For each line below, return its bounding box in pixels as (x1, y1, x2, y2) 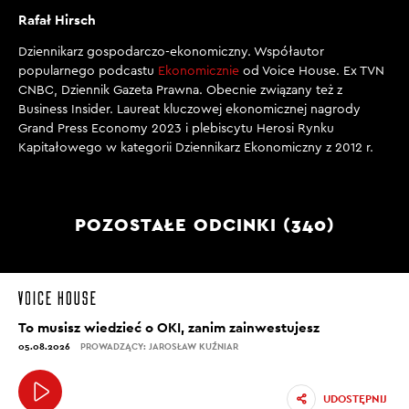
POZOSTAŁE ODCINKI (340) (74, 213, 335, 236)
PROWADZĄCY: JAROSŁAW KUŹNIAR (80, 341, 238, 352)
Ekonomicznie (158, 65, 239, 78)
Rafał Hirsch (18, 11, 96, 28)
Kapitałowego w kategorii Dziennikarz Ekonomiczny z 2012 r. (18, 142, 373, 154)
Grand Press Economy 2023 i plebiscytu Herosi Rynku (18, 122, 334, 135)
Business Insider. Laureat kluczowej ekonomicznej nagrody (18, 103, 361, 116)
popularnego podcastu (18, 65, 158, 78)
